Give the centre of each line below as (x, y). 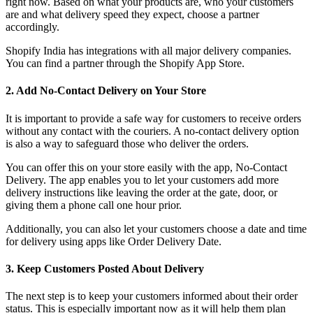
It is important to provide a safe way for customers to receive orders (153, 118)
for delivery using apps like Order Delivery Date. (114, 241)
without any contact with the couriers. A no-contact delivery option (152, 131)
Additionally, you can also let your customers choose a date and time (156, 228)
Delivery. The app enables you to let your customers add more (142, 180)
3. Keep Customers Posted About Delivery (105, 268)
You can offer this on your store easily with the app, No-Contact (146, 167)
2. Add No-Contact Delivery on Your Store (106, 91)
